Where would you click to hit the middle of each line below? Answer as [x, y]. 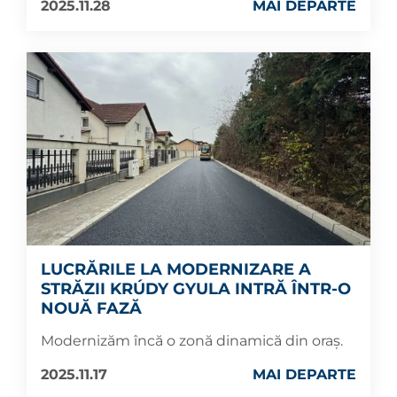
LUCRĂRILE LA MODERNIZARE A [176, 270]
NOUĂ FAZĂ [91, 309]
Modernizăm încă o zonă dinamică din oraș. [192, 341]
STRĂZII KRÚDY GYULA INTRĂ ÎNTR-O [196, 289]
